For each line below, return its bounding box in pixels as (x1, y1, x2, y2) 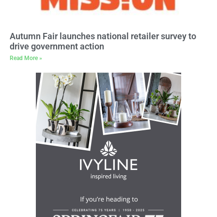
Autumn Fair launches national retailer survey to (10, 31, 196, 41)
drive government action (10, 41, 104, 51)
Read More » (10, 54, 42, 62)
